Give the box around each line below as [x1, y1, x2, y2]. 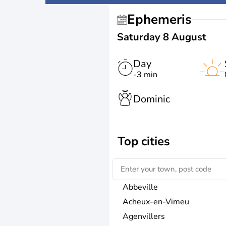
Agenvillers [123, 210, 165, 222]
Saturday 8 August [117, 30, 206, 44]
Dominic [133, 92, 170, 106]
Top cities [118, 133, 170, 149]
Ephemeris [135, 11, 192, 28]
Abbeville [123, 181, 158, 193]
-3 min [133, 69, 157, 80]
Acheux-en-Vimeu [123, 196, 189, 207]
